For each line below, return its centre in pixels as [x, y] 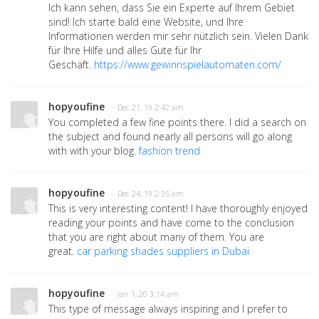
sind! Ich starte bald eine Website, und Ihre [146, 22]
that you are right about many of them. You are [156, 237]
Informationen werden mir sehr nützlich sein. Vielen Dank [178, 36]
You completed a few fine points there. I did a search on [177, 122]
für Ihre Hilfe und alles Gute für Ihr [125, 51]
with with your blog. [94, 151]
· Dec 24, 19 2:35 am [147, 194]
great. [63, 251]
